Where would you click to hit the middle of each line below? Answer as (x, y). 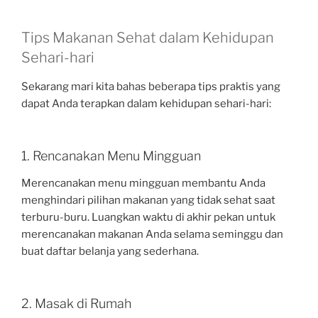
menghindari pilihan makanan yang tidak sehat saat (148, 200)
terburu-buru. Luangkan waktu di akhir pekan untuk (148, 217)
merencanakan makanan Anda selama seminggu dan (152, 234)
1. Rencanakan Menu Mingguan (111, 156)
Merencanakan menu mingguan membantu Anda (143, 183)
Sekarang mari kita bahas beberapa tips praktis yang (151, 86)
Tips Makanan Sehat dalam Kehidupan (148, 37)
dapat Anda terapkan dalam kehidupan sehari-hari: (146, 103)
